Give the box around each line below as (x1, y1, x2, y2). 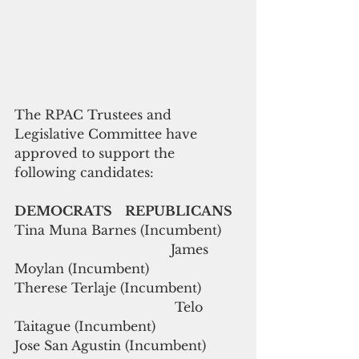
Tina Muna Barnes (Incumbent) (14, 221, 241, 238)
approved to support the (14, 144, 179, 161)
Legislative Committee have (14, 125, 201, 142)
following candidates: (14, 163, 154, 180)
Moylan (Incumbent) (14, 260, 149, 276)
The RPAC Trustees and (14, 106, 175, 123)
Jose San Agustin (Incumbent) (14, 337, 242, 353)
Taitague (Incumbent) (14, 317, 155, 334)
